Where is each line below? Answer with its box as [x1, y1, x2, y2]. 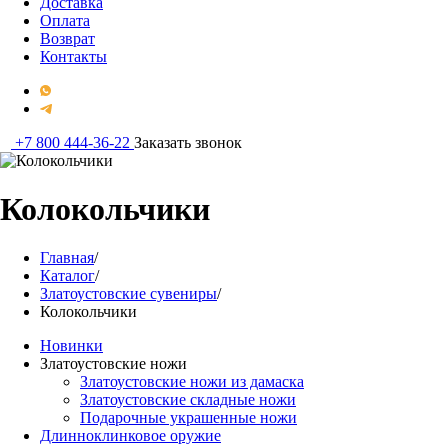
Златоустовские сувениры [40, 284, 217, 302]
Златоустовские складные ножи [80, 390, 296, 408]
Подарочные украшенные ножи [80, 408, 297, 426]
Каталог [40, 266, 95, 284]
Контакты [40, 48, 107, 65]
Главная [40, 248, 94, 266]
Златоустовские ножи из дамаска [80, 372, 304, 390]
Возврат [40, 30, 95, 47]
